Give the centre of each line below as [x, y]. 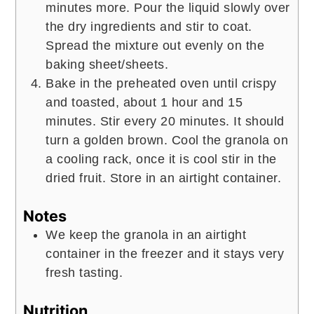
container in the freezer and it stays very [165, 253]
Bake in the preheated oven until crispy [161, 83]
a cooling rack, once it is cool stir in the [161, 159]
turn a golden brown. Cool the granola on [167, 140]
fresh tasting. [84, 272]
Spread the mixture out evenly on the [155, 45]
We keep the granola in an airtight [146, 234]
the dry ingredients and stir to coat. [149, 26]
